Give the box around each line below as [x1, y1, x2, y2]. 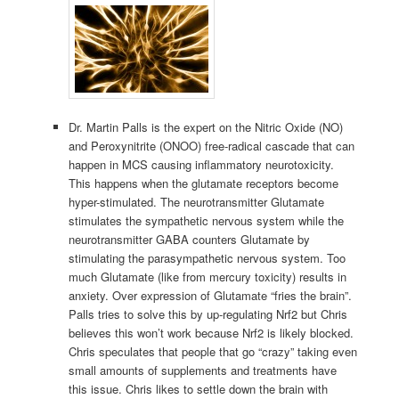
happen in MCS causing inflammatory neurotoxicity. [69, 156, 335, 174]
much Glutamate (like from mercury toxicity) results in [69, 268, 347, 286]
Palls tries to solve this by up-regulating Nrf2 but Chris [69, 305, 348, 323]
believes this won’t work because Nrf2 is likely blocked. [69, 324, 354, 342]
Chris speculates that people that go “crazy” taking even [69, 343, 358, 361]
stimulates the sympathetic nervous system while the [69, 212, 345, 230]
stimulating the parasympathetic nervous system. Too [69, 249, 346, 267]
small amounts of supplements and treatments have [69, 362, 338, 379]
